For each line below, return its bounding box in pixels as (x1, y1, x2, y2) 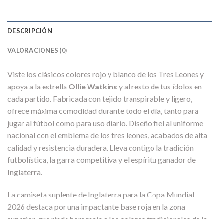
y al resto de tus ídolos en (117, 82, 202, 91)
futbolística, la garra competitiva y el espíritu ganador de (7, 155, 196, 165)
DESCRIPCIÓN (7, 27, 52, 35)
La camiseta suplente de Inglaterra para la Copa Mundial (7, 190, 194, 199)
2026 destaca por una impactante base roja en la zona (7, 202, 185, 212)
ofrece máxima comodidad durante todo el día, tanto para (7, 106, 198, 116)
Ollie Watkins (68, 82, 117, 91)
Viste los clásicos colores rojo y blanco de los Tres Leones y (7, 69, 204, 79)
